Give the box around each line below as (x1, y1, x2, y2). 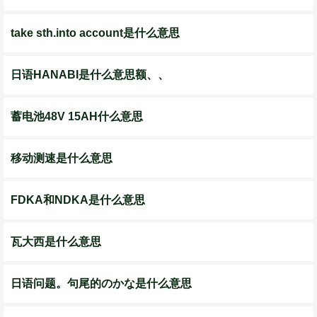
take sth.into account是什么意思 (11, 27, 180, 39)
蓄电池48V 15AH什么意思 (11, 110, 143, 122)
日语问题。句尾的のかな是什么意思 (11, 277, 192, 289)
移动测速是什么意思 (11, 152, 113, 164)
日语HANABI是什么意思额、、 (11, 69, 169, 81)
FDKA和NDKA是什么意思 (11, 194, 145, 206)
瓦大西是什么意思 (11, 236, 101, 248)
